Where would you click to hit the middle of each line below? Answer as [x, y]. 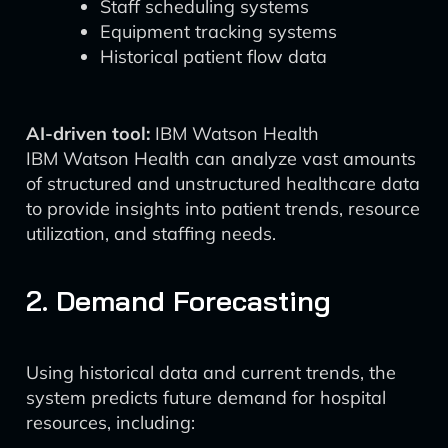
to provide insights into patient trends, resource [223, 208]
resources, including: [110, 422]
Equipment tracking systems [218, 31]
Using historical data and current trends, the [211, 372]
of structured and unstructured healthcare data [223, 183]
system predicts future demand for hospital [206, 397]
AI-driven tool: [88, 133]
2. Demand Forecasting [178, 300]
